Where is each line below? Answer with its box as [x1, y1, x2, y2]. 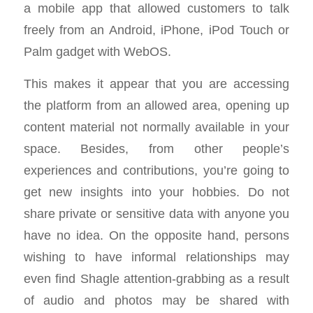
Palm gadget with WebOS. [23, 43, 171, 59]
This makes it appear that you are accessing [23, 76, 290, 92]
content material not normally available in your [23, 119, 290, 135]
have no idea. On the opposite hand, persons [23, 228, 290, 243]
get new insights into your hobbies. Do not [23, 184, 290, 200]
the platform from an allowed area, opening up [23, 98, 290, 113]
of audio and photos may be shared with [23, 293, 290, 308]
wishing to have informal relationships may [23, 249, 290, 265]
